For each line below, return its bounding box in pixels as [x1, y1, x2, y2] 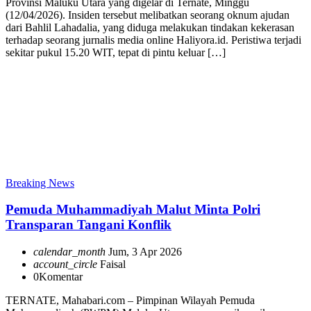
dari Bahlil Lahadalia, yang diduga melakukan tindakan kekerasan [6, 21, 294, 33]
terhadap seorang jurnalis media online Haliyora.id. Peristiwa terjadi [6, 33, 301, 46]
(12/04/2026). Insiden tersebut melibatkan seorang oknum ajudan [6, 8, 289, 21]
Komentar [39, 271, 83, 283]
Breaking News [6, 176, 74, 189]
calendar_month [33, 246, 106, 258]
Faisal [97, 258, 126, 270]
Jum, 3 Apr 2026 [106, 246, 182, 258]
